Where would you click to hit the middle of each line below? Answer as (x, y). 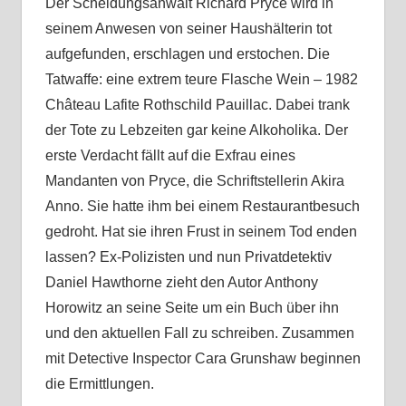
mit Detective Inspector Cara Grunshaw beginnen (203, 359)
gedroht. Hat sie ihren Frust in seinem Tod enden (201, 232)
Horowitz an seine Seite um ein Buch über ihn (192, 308)
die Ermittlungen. (99, 384)
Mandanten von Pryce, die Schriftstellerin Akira (194, 181)
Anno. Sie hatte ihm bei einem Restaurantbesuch (202, 207)
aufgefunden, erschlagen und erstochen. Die (187, 54)
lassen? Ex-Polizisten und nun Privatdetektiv (188, 257)
